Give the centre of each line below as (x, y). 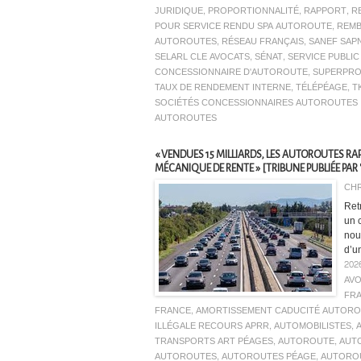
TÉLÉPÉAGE (322, 88)
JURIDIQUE (179, 11)
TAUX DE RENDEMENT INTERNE (223, 88)
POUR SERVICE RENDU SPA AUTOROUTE (243, 27)
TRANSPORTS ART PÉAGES (214, 342)
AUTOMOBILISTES (313, 326)
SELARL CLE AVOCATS (202, 57)
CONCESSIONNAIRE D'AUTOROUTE (231, 73)
